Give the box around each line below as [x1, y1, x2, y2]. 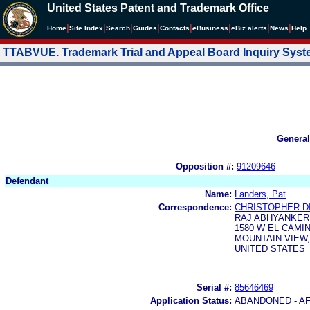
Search [106, 24, 130, 32]
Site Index [69, 24, 103, 32]
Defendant [6, 175, 48, 186]
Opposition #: [176, 161, 234, 172]
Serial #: [197, 282, 232, 293]
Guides [133, 24, 157, 32]
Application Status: [150, 295, 232, 306]
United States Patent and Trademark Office [47, 2, 269, 14]
